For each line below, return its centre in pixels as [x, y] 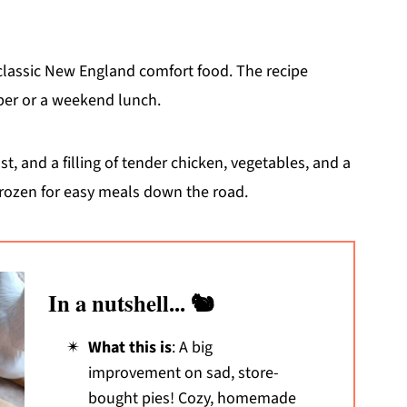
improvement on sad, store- [183, 372]
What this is [129, 347]
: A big [192, 347]
